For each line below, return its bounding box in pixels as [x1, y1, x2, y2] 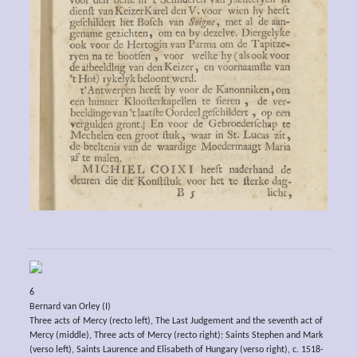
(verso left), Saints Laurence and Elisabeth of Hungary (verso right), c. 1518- [29, 345, 324, 355]
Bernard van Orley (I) [29, 302, 111, 312]
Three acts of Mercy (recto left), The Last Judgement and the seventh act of [29, 316, 323, 327]
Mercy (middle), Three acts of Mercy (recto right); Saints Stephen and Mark [29, 331, 323, 341]
